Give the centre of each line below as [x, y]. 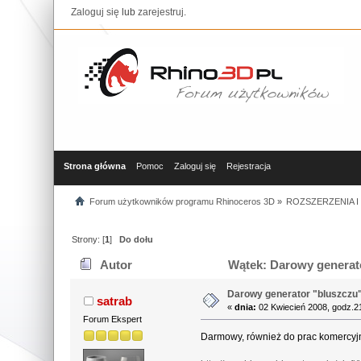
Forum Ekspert [113, 319]
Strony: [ [89, 239]
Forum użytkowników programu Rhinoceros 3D [182, 201]
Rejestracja [249, 166]
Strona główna [95, 166]
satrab [114, 301]
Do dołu [137, 239]
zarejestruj [161, 12]
